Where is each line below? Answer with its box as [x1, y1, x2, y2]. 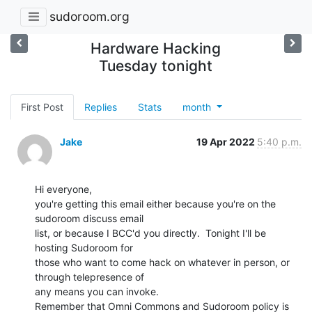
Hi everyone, [35, 182, 92, 195]
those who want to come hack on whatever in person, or [35, 256, 290, 268]
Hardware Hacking [91, 39, 221, 57]
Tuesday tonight [99, 56, 213, 75]
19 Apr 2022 [196, 135, 257, 148]
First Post [21, 100, 63, 113]
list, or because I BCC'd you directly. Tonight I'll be [35, 226, 266, 239]
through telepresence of [35, 270, 144, 283]
